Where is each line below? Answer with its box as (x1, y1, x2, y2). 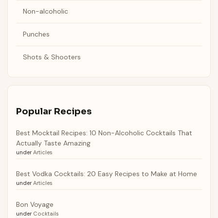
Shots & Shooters (22, 53, 81, 62)
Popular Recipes (16, 106, 91, 117)
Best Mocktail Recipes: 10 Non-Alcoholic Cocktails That (16, 128, 192, 137)
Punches (22, 30, 50, 39)
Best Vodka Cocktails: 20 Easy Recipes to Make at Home (16, 169, 197, 178)
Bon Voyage (16, 200, 54, 209)
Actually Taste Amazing (16, 138, 91, 147)
